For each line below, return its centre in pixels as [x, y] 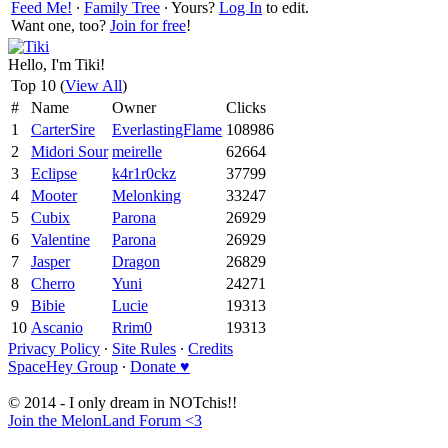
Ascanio [57, 327]
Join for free [148, 25]
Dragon [136, 261]
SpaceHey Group [63, 366]
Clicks [246, 107]
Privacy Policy [54, 348]
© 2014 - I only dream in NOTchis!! [122, 402]
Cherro [53, 283]
